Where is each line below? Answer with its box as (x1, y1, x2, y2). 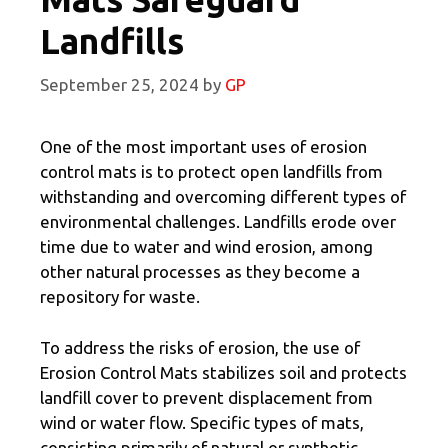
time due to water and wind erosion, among (40, 237, 373, 257)
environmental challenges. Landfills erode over (40, 212, 396, 232)
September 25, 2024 (40, 75, 199, 95)
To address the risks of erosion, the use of (40, 337, 360, 357)
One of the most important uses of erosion (40, 137, 367, 157)
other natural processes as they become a (40, 262, 360, 282)
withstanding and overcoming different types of (40, 187, 406, 207)
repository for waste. (40, 287, 204, 307)
